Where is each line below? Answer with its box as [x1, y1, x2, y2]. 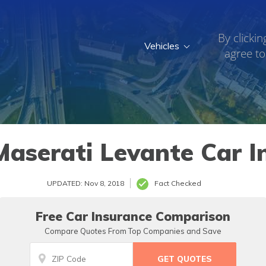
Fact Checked [154, 179, 201, 188]
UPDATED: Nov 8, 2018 [47, 179, 124, 188]
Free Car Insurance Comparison [36, 208, 230, 224]
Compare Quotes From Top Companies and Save [45, 226, 221, 236]
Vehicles [144, 40, 180, 52]
